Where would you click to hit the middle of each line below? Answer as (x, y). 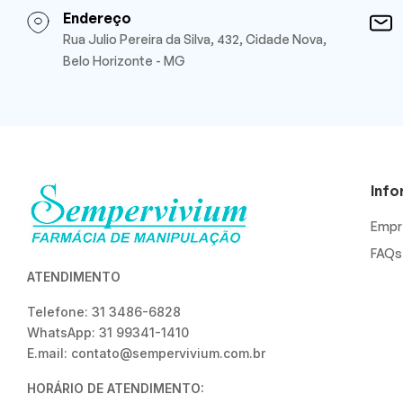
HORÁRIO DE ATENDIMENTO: (116, 388)
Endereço (97, 18)
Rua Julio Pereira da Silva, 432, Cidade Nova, (195, 39)
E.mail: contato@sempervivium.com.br (146, 353)
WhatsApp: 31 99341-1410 (108, 332)
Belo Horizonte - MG (124, 60)
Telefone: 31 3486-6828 (104, 311)
